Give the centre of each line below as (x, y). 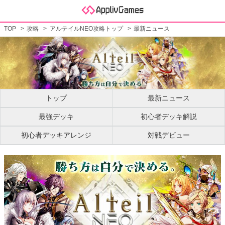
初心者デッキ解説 (168, 116)
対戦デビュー (168, 135)
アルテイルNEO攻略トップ (86, 29)
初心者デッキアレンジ (57, 135)
